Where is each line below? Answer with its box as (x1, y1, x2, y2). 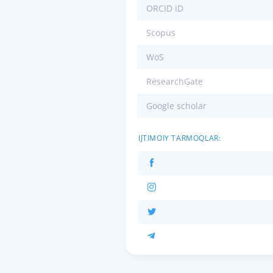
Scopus (146, 27, 175, 39)
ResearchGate (146, 76, 203, 88)
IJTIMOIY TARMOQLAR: (138, 133, 221, 144)
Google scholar (146, 100, 207, 112)
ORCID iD (146, 2, 183, 15)
